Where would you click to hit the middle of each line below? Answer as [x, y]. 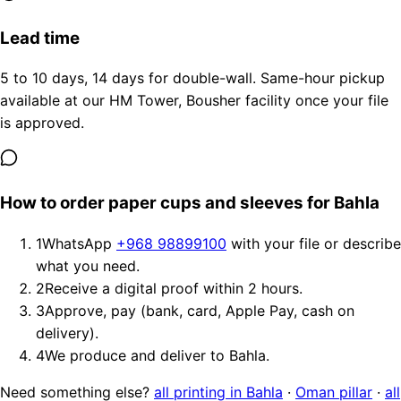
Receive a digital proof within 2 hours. [174, 288]
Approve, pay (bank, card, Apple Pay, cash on [200, 310]
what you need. [88, 265]
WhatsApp [79, 243]
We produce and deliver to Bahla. [157, 355]
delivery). [67, 333]
